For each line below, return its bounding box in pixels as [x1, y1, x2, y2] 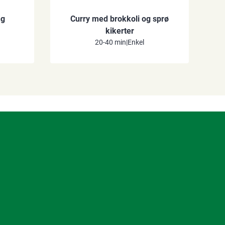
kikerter [105, 26, 134, 36]
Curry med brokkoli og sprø [70, 14, 169, 24]
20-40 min [95, 38, 126, 47]
